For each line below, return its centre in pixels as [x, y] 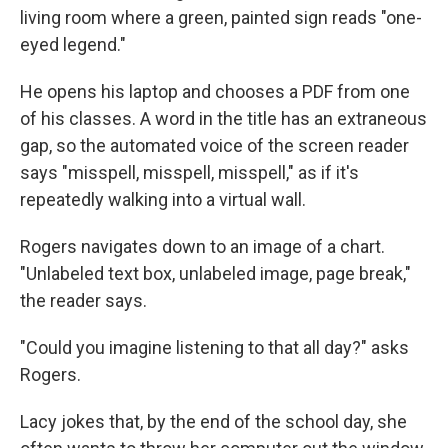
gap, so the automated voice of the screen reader [214, 145]
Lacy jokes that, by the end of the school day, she [213, 421]
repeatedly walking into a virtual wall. [163, 199]
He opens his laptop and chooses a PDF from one [215, 91]
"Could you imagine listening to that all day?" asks [214, 347]
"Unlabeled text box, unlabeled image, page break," [215, 273]
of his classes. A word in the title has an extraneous [223, 118]
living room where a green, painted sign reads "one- [221, 17]
